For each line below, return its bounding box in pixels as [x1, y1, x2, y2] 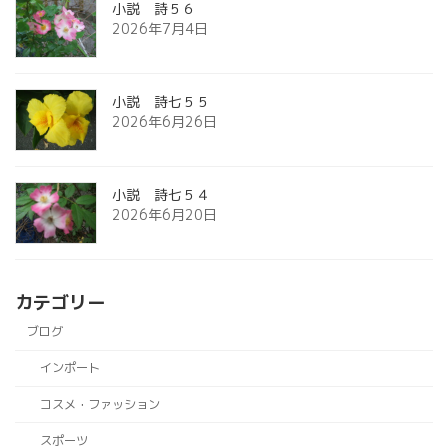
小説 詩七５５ [112, 91, 210, 111]
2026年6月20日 [112, 204, 217, 224]
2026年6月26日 [112, 111, 217, 131]
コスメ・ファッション [39, 395, 160, 413]
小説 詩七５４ [112, 184, 210, 204]
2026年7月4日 [112, 18, 208, 38]
